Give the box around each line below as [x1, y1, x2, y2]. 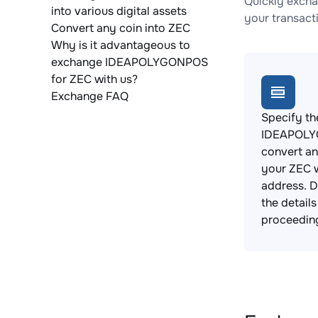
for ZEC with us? [51, 72, 138, 87]
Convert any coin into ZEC [51, 21, 190, 35]
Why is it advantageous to [51, 38, 190, 53]
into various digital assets [51, 4, 187, 18]
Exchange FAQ [51, 89, 128, 104]
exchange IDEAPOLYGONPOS [51, 55, 208, 70]
